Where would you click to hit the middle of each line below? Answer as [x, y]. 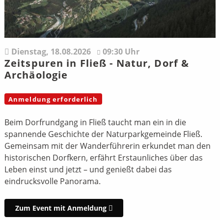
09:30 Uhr [121, 51]
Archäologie [36, 75]
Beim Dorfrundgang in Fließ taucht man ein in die [95, 123]
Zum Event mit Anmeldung [62, 208]
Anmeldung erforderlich [53, 99]
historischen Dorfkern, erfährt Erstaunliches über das [103, 158]
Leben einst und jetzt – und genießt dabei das [88, 170]
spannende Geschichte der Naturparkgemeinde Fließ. [103, 134]
